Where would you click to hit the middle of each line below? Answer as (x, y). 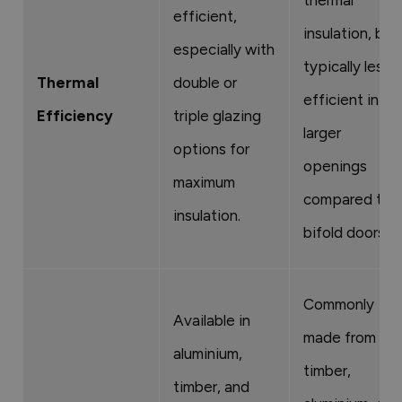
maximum (204, 182)
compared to (347, 199)
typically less (347, 66)
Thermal (68, 82)
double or (205, 82)
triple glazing (217, 115)
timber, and (211, 386)
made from (340, 337)
